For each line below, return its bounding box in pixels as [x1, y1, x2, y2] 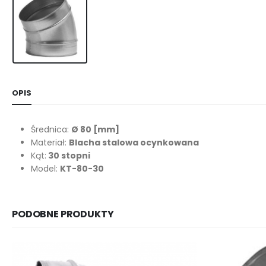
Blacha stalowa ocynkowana [69, 136, 199, 148]
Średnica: [31, 123, 71, 135]
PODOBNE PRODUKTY [12, 207, 114, 221]
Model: [31, 162, 60, 175]
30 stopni [46, 149, 90, 161]
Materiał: [31, 136, 69, 148]
